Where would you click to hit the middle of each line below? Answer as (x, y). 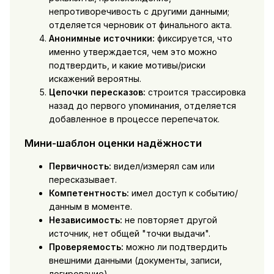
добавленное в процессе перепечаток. (134, 119)
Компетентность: (89, 193)
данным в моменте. (90, 206)
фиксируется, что (193, 39)
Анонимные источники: (102, 39)
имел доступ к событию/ (183, 193)
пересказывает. (83, 179)
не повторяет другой (169, 220)
